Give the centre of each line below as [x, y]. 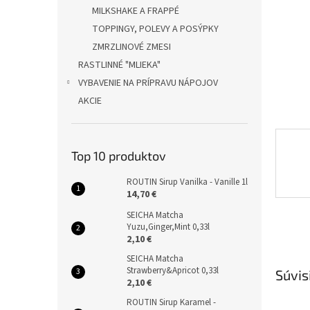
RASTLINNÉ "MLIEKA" [119, 65]
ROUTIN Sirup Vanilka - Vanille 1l [187, 182]
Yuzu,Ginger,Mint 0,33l [168, 227]
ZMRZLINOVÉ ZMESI [131, 47]
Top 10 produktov [119, 156]
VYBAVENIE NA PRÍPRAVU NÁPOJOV [148, 83]
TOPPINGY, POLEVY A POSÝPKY [155, 29]
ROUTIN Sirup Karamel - [171, 302]
